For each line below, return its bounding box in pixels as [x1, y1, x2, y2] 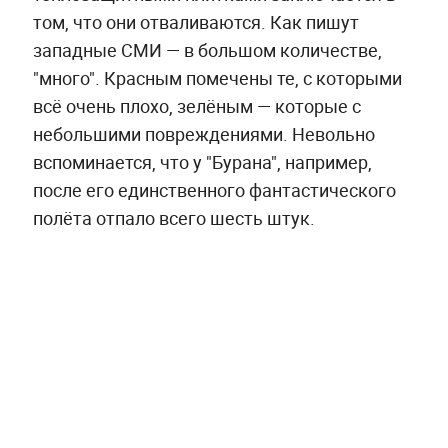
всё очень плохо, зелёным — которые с [32, 93, 361, 118]
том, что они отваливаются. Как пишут [32, 9, 359, 34]
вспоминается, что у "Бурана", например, [32, 149, 372, 174]
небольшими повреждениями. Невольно [32, 121, 375, 146]
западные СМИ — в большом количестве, [32, 37, 382, 62]
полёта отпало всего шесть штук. [32, 205, 315, 230]
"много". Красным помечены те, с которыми [32, 65, 402, 90]
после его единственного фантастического [32, 177, 396, 202]
